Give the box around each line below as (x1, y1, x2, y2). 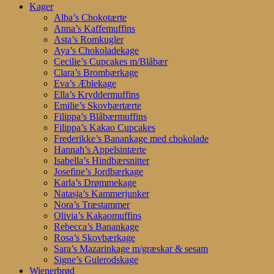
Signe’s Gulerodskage (54, 254, 138, 265)
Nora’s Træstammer (54, 199, 130, 210)
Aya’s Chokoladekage (54, 45, 139, 56)
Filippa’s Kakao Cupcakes (54, 122, 155, 133)
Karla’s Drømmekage (54, 177, 136, 188)
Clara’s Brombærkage (54, 67, 138, 78)
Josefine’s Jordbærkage (54, 166, 143, 177)
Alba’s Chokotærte (54, 12, 127, 23)
